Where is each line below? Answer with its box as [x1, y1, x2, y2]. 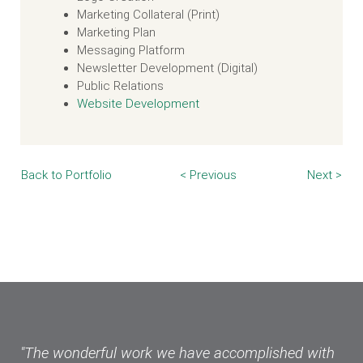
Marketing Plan [77, 25, 156, 40]
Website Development [77, 96, 199, 111]
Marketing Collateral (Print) [77, 7, 220, 22]
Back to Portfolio [21, 168, 112, 182]
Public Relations [77, 79, 164, 93]
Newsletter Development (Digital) [77, 61, 258, 75]
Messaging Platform [77, 43, 185, 58]
